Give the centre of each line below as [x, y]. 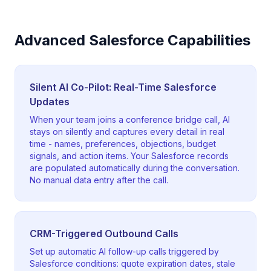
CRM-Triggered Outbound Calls [104, 233]
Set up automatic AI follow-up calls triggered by [124, 251]
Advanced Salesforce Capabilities [132, 40]
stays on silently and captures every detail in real [127, 132]
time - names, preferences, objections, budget [123, 144]
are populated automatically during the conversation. [135, 168]
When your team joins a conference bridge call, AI [130, 119]
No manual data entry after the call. [99, 180]
